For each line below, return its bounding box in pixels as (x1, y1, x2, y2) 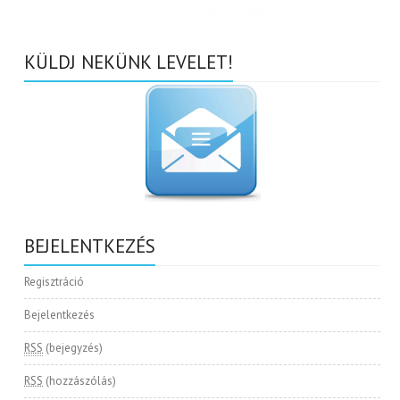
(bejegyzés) (43, 340, 104, 356)
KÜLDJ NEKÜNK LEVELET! (24, 50, 234, 75)
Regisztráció (24, 274, 85, 290)
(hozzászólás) (43, 373, 117, 389)
